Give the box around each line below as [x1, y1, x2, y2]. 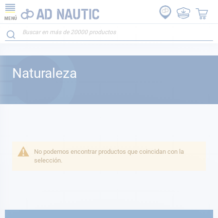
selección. [34, 157, 62, 164]
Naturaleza [12, 65, 77, 81]
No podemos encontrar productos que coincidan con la [34, 148, 184, 155]
